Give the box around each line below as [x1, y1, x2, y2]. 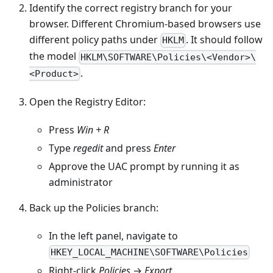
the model [29, 49, 79, 63]
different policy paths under [29, 33, 160, 47]
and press [103, 141, 154, 155]
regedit [73, 141, 103, 155]
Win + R [77, 122, 109, 136]
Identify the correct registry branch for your [29, 1, 232, 15]
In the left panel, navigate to [49, 229, 178, 243]
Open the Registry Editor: [29, 94, 146, 108]
